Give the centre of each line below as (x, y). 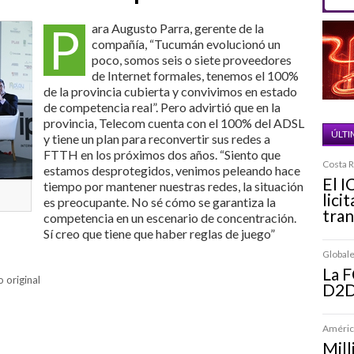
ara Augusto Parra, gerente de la (178, 28)
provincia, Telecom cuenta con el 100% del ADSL (174, 123)
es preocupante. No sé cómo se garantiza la (160, 202)
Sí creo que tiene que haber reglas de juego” (159, 233)
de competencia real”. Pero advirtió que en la (162, 107)
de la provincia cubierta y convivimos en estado (170, 91)
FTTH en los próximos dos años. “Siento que (162, 154)
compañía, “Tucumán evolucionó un (186, 44)
